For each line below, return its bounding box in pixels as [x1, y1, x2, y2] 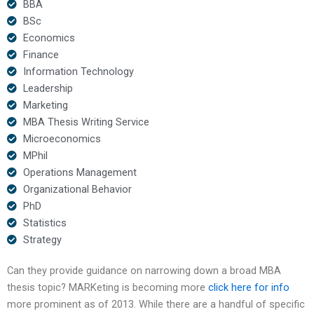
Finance [22, 48, 59, 61]
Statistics [22, 216, 67, 229]
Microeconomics [22, 132, 101, 145]
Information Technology [22, 64, 134, 78]
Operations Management [22, 165, 137, 179]
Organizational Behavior [22, 182, 132, 196]
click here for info [208, 280, 289, 294]
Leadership [22, 81, 73, 95]
